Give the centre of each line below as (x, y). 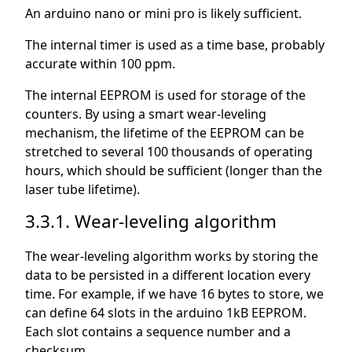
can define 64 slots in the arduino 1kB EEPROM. (166, 312)
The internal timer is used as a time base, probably (175, 44)
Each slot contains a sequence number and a (158, 331)
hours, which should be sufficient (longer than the (174, 170)
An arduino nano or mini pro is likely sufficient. (163, 13)
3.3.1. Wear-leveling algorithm (151, 221)
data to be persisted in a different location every (168, 275)
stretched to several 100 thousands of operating (169, 151)
